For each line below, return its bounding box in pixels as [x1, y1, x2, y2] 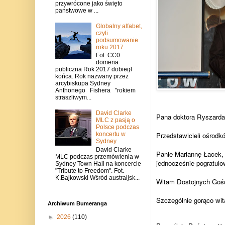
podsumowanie [96, 37, 139, 44]
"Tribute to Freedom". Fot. [55, 167, 124, 174]
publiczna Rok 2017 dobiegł [55, 66, 132, 73]
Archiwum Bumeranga [47, 200, 107, 207]
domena [96, 59, 119, 66]
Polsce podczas [96, 124, 140, 131]
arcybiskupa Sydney [55, 80, 114, 87]
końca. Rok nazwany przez [55, 73, 129, 80]
